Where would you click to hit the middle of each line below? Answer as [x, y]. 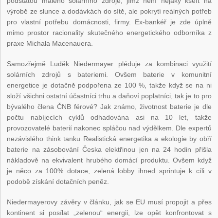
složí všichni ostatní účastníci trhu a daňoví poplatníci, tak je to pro [109, 96]
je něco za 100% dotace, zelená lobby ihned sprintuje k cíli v [109, 171]
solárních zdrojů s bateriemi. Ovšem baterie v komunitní [109, 75]
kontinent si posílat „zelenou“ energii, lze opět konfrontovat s [109, 213]
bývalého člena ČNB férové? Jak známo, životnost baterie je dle [109, 107]
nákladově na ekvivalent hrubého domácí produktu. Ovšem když [109, 160]
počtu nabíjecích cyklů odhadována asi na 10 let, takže [109, 118]
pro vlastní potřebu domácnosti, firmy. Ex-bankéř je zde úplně [109, 22]
